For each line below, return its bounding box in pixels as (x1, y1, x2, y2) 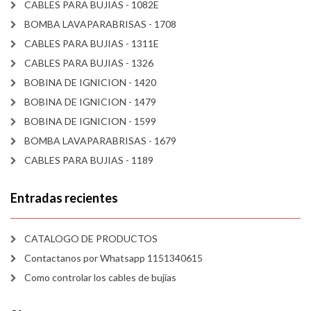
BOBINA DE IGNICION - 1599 (24, 115, 156, 128)
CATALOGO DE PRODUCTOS (24, 233, 158, 245)
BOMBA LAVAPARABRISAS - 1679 (24, 135, 176, 147)
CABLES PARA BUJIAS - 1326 (24, 57, 153, 69)
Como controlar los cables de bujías (24, 271, 176, 284)
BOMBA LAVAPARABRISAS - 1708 (24, 18, 176, 31)
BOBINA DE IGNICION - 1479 (24, 96, 156, 108)
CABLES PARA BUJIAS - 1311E (24, 37, 159, 50)
